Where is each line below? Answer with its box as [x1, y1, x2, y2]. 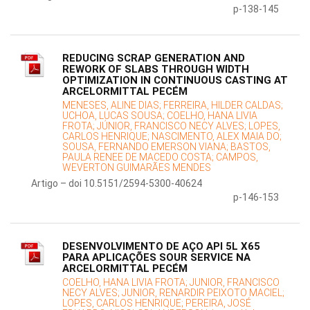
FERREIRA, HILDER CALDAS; [163, 100, 283, 111]
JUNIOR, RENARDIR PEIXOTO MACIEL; [122, 287, 284, 299]
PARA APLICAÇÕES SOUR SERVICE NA [62, 251, 250, 264]
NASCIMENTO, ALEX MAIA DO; [152, 131, 282, 143]
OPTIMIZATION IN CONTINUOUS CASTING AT [62, 74, 288, 87]
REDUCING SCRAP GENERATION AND [62, 52, 245, 65]
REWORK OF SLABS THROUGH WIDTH [62, 63, 249, 76]
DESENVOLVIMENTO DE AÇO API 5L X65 [62, 240, 260, 253]
